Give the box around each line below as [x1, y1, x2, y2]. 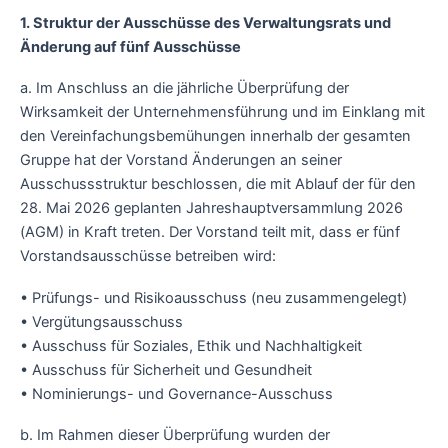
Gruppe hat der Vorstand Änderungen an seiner [20, 151, 342, 170]
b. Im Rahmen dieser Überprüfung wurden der [20, 426, 330, 445]
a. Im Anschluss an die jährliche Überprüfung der [20, 79, 349, 98]
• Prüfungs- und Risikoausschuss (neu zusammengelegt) [20, 288, 407, 307]
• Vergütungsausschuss [20, 312, 183, 331]
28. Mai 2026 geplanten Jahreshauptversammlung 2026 [20, 199, 403, 218]
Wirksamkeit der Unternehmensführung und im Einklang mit [20, 103, 425, 122]
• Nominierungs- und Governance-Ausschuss [20, 384, 333, 403]
